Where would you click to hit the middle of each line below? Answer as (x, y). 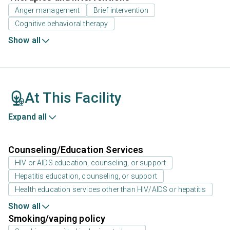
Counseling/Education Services (76, 150)
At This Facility (73, 98)
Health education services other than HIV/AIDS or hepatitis (111, 190)
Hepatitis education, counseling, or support (86, 176)
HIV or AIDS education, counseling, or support (91, 163)
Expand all (28, 117)
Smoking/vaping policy (57, 219)
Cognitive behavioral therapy (62, 24)
